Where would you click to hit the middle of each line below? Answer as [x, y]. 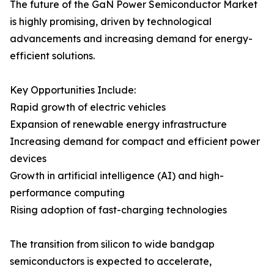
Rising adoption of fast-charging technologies [118, 210]
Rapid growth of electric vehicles [88, 107]
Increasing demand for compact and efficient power [135, 142]
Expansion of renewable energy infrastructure [118, 124]
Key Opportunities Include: [73, 90]
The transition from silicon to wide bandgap [112, 244]
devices [28, 159]
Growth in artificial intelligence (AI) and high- [117, 176]
